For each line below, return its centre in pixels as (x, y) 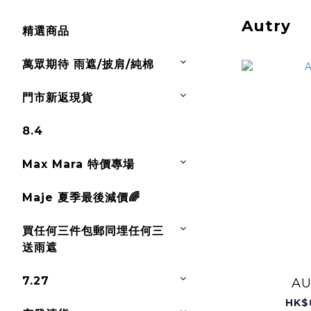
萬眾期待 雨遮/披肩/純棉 (88, 64)
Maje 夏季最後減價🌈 (81, 197)
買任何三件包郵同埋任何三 (93, 231)
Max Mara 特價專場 (78, 164)
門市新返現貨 (58, 98)
